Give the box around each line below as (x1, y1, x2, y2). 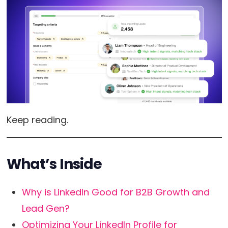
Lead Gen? (21, 202, 70, 215)
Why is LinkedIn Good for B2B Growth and (21, 186, 210, 199)
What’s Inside (6, 154, 102, 175)
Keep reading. (6, 113, 71, 127)
